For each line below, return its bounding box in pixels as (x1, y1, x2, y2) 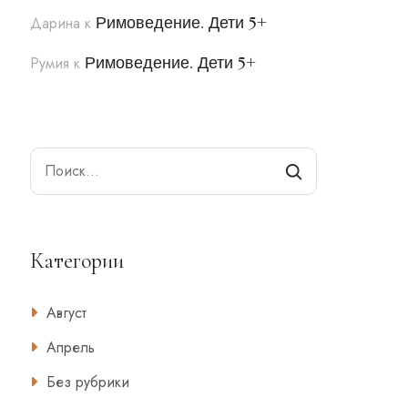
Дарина (30, 13, 81, 34)
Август (46, 302, 87, 323)
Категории (30, 248, 125, 274)
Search (29, 148, 76, 169)
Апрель (46, 337, 96, 359)
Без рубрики (46, 372, 130, 393)
